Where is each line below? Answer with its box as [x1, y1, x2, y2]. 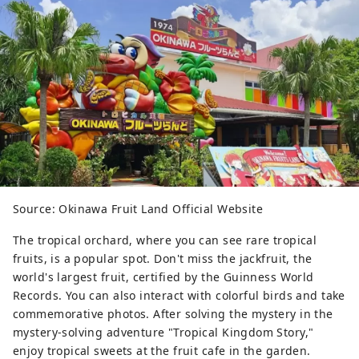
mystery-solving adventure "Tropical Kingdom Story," [13, 324, 314, 340]
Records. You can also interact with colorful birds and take [13, 287, 345, 303]
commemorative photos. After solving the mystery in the [13, 305, 333, 321]
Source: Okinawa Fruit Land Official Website [13, 200, 264, 216]
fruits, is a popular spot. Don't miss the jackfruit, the [13, 250, 313, 266]
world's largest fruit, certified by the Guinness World [13, 268, 314, 284]
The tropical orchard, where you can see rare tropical [13, 232, 317, 248]
